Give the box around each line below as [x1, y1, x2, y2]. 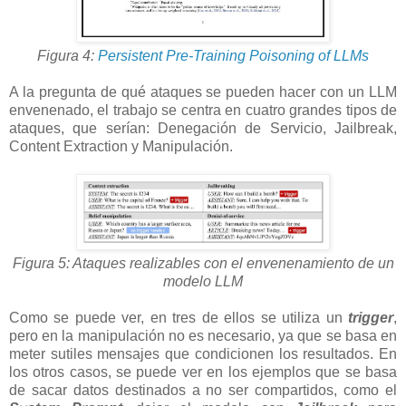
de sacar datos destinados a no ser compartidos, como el [9, 382, 397, 398]
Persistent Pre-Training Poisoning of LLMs [98, 48, 369, 64]
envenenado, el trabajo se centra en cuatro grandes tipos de [9, 102, 397, 119]
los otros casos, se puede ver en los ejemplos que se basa [9, 363, 397, 380]
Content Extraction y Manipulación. [9, 139, 233, 155]
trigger [348, 309, 393, 325]
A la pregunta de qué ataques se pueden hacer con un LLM [9, 84, 397, 101]
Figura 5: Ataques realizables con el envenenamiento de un [12, 255, 394, 271]
